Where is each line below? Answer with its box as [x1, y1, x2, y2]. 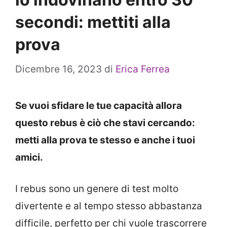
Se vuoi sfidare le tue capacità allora [15, 99, 182, 111]
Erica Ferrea [116, 63, 170, 75]
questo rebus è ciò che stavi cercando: [15, 117, 195, 129]
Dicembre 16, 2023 [15, 63, 102, 75]
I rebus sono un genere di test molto [15, 183, 178, 195]
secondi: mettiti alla [15, 12, 171, 32]
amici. [15, 151, 43, 163]
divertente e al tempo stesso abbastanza [15, 200, 202, 212]
